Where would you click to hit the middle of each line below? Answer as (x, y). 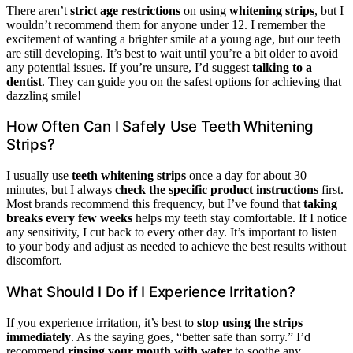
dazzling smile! (44, 95)
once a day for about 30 (246, 176)
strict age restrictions (125, 10)
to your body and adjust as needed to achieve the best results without (176, 247)
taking (320, 204)
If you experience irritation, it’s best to (102, 322)
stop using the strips (250, 322)
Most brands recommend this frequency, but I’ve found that (155, 204)
